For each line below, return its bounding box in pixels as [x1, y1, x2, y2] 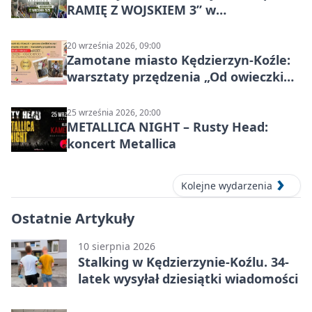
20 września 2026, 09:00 [67, 40, 161, 52]
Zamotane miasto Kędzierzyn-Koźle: [67, 52, 290, 69]
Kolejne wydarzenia [181, 178, 272, 192]
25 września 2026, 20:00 [67, 107, 161, 119]
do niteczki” [67, 85, 140, 102]
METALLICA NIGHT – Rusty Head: [67, 118, 268, 136]
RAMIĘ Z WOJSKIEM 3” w [67, 1, 216, 19]
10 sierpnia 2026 [78, 239, 155, 253]
